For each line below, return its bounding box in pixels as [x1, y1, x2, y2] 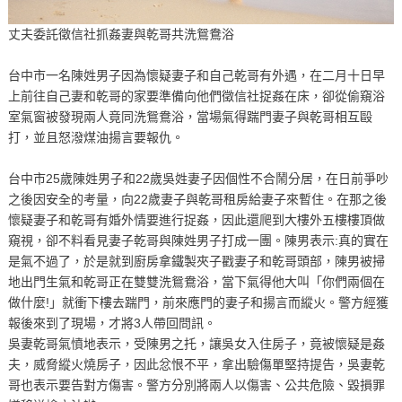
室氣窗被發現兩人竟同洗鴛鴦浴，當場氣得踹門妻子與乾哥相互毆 [7, 109, 372, 124]
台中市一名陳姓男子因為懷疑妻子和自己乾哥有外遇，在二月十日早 [7, 67, 385, 83]
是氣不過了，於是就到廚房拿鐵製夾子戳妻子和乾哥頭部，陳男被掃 [7, 253, 385, 268]
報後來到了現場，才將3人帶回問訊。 [7, 315, 216, 330]
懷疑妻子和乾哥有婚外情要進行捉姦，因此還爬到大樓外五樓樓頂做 [7, 212, 385, 227]
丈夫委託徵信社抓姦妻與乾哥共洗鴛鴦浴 [7, 26, 234, 41]
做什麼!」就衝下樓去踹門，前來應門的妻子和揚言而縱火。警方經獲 [7, 294, 389, 310]
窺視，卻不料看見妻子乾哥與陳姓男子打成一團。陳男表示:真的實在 [7, 232, 389, 248]
